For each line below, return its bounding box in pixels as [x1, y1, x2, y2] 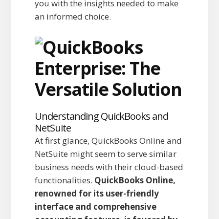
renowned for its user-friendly [34, 188, 159, 199]
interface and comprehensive [34, 201, 156, 213]
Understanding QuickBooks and [34, 109, 168, 123]
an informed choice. [34, 11, 111, 22]
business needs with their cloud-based [34, 161, 183, 173]
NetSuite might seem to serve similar [34, 148, 176, 160]
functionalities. [34, 175, 94, 186]
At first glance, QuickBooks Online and [34, 135, 182, 147]
